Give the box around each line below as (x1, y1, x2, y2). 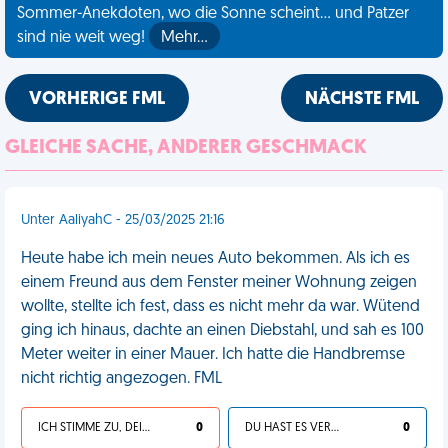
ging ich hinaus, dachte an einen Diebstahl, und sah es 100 (21, 323, 424, 339)
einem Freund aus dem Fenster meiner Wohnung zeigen (21, 275, 417, 291)
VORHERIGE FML (29, 90, 165, 109)
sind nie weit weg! (17, 30, 149, 46)
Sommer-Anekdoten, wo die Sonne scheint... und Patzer (17, 6, 409, 22)
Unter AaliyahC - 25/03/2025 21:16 (21, 213, 225, 228)
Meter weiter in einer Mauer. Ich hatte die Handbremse (21, 347, 405, 363)
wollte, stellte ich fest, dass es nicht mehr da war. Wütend (21, 299, 420, 315)
